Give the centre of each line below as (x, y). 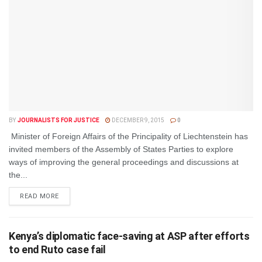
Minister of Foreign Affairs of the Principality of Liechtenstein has (128, 136)
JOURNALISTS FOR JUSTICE (58, 120)
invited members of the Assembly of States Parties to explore (121, 149)
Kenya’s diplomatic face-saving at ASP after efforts (129, 236)
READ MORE (39, 196)
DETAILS (73, 196)
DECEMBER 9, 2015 (137, 120)
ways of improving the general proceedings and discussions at (124, 162)
